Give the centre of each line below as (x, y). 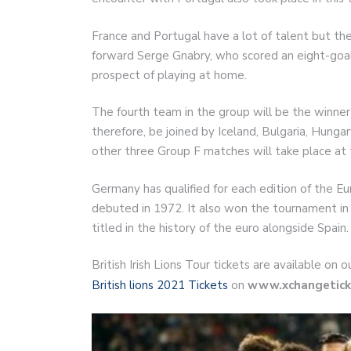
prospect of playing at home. (169, 75)
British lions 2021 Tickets (160, 286)
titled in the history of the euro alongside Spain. (220, 228)
